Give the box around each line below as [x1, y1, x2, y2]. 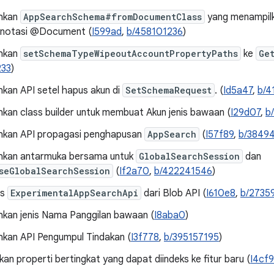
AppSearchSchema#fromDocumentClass [23, 11, 202, 23]
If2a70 [119, 165, 149, 177]
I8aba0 [154, 209, 185, 221]
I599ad [92, 26, 122, 38]
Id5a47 [223, 84, 253, 97]
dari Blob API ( [141, 187, 206, 199]
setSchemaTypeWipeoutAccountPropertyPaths [23, 48, 238, 59]
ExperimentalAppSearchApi [10, 187, 138, 199]
